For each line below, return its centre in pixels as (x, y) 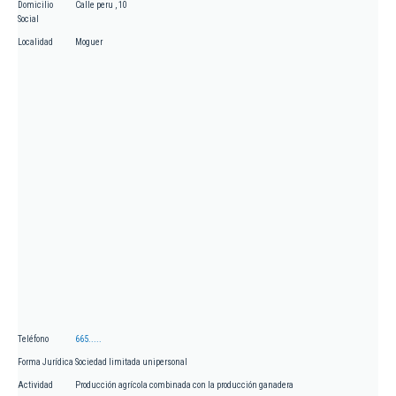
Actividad (35, 385)
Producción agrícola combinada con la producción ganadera (184, 385)
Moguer (89, 42)
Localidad (35, 42)
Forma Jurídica (46, 362)
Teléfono (33, 339)
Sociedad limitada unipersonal (131, 362)
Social (28, 19)
